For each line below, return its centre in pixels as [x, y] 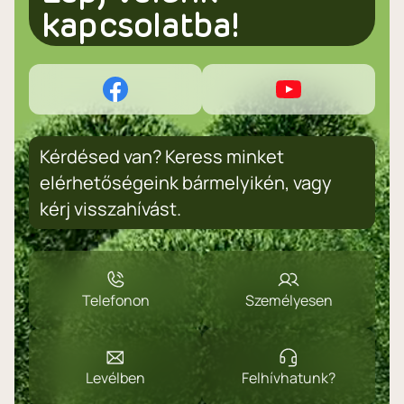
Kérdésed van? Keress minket [162, 156]
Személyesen [289, 300]
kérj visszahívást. [110, 209]
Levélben [115, 378]
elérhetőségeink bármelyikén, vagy [186, 183]
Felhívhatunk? [289, 378]
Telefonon [115, 300]
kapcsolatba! [140, 27]
